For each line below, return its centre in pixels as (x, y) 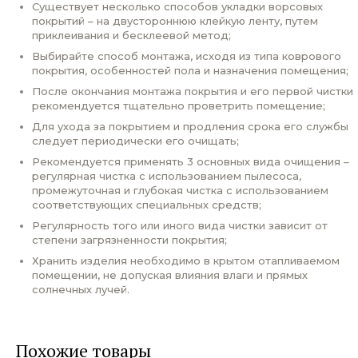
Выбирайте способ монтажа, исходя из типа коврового (187, 56)
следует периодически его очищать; (135, 140)
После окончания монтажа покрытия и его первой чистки (193, 91)
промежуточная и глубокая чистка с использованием (180, 190)
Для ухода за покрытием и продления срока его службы (190, 126)
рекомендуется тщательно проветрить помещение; (179, 105)
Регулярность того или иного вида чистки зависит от (180, 225)
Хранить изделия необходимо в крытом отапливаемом (186, 260)
